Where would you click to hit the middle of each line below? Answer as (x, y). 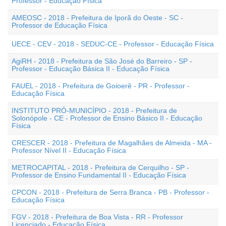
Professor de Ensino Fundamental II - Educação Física (99, 175)
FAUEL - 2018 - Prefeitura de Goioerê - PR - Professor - (101, 86)
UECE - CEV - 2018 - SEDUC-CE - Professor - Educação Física (113, 44)
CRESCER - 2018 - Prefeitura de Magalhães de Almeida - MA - (112, 143)
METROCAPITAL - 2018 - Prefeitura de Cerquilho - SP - (100, 167)
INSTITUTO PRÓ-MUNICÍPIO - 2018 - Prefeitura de (94, 110)
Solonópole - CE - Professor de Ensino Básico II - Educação (107, 118)
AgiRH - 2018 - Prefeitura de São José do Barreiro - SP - (102, 61)
